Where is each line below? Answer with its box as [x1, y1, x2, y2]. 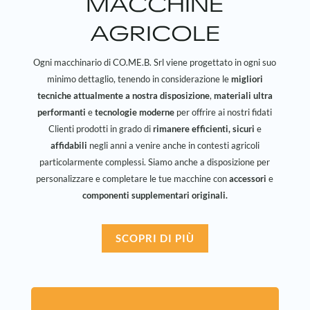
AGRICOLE [89, 19, 220, 46]
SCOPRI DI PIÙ [115, 231, 194, 244]
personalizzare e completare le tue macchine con [36, 172, 230, 184]
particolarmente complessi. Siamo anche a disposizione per [39, 156, 271, 167]
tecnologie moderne [95, 106, 175, 118]
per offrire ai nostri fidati [174, 106, 273, 118]
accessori [229, 172, 267, 184]
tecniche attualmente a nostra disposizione [37, 89, 210, 101]
